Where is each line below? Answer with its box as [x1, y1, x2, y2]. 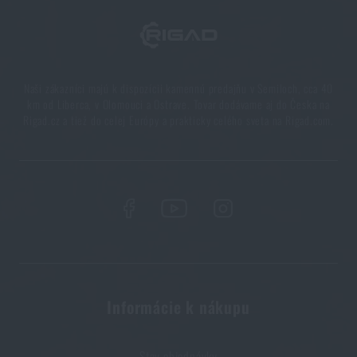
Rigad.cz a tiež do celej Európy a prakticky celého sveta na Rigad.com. [23, 112, 334, 128]
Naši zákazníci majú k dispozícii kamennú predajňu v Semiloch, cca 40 [23, 80, 334, 96]
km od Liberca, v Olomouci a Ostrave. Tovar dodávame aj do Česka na [27, 96, 330, 112]
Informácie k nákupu [107, 295, 250, 320]
